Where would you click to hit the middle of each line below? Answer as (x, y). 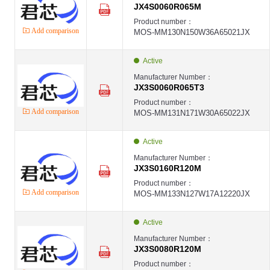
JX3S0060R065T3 (169, 87)
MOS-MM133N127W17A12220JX (192, 194)
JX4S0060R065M (168, 7)
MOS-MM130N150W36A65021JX (192, 32)
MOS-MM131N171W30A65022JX (192, 113)
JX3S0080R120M (168, 249)
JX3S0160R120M (168, 168)
